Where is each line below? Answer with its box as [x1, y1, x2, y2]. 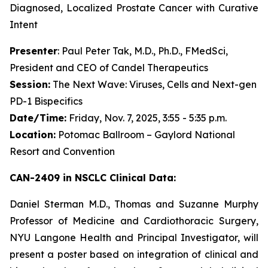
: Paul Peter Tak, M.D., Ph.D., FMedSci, [57, 45, 228, 57]
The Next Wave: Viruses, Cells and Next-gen [50, 78, 257, 90]
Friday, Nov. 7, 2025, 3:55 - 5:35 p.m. [66, 112, 227, 124]
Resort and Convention [10, 145, 115, 157]
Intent [10, 19, 38, 31]
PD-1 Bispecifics [10, 95, 83, 107]
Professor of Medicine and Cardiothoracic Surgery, [10, 215, 258, 227]
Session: [10, 78, 50, 90]
